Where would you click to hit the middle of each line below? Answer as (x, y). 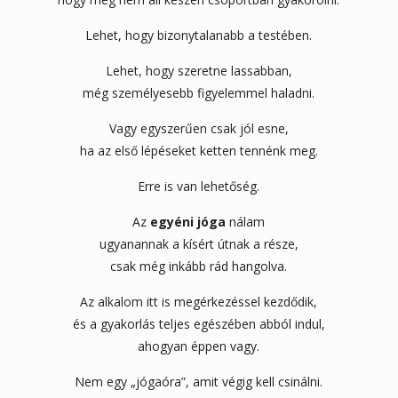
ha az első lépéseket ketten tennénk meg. (199, 150)
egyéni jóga (188, 221)
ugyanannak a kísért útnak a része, (199, 243)
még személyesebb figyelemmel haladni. (199, 92)
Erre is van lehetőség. (199, 186)
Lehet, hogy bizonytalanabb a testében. (199, 35)
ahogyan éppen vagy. (199, 346)
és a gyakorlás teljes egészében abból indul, (199, 323)
